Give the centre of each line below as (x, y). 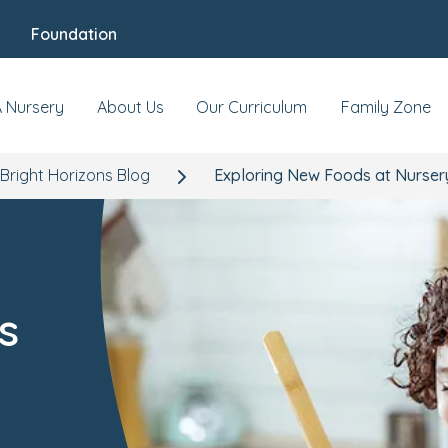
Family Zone (386, 107)
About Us (130, 107)
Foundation (74, 34)
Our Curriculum (251, 107)
